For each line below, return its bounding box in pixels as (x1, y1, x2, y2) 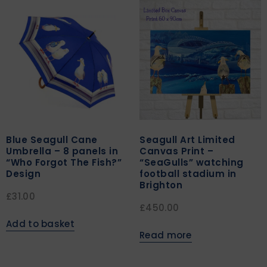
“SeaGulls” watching (139, 156, 244, 169)
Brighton (139, 178, 182, 191)
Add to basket (6, 217, 74, 230)
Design (6, 167, 41, 180)
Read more (139, 228, 192, 241)
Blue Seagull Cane (6, 133, 98, 146)
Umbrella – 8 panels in (6, 144, 118, 157)
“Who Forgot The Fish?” (6, 156, 122, 169)
